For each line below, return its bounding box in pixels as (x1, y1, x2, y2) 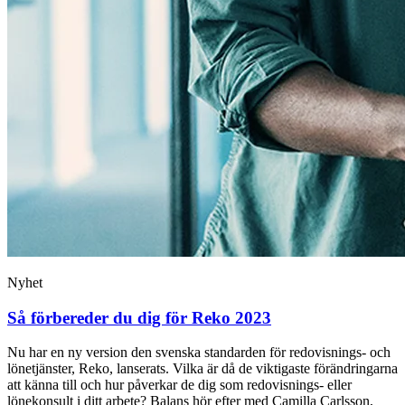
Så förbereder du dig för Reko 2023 (7, 307, 271, 327)
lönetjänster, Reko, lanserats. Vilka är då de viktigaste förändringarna (7, 361, 398, 377)
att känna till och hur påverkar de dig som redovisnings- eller (7, 377, 352, 393)
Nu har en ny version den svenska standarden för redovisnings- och (7, 344, 391, 361)
